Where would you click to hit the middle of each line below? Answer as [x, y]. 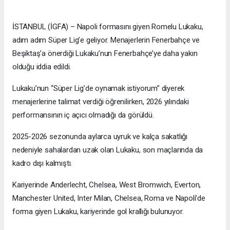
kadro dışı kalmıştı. [42, 164]
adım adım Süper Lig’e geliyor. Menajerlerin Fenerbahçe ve [106, 40]
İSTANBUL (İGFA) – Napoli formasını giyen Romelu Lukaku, [108, 27]
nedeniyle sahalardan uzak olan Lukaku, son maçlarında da [108, 150]
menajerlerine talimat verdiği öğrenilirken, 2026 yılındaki [101, 102]
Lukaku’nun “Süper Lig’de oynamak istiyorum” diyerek [99, 89]
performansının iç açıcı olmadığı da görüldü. [83, 115]
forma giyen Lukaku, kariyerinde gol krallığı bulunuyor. [98, 212]
